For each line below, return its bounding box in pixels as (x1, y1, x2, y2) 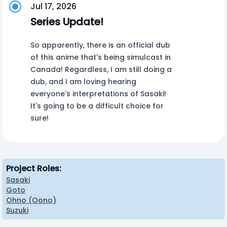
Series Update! (30, 15, 103, 29)
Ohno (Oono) (6, 195, 56, 205)
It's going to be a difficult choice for (30, 101, 164, 111)
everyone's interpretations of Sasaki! (30, 89, 166, 99)
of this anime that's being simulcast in (30, 52, 171, 62)
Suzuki (6, 205, 28, 215)
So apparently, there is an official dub (30, 40, 170, 50)
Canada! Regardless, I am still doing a (30, 64, 172, 74)
